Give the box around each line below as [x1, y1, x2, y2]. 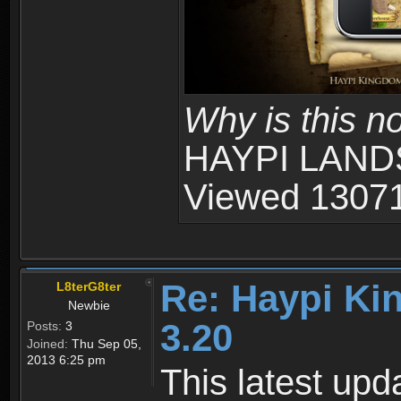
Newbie [68, 298, 110, 313]
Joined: [27, 337, 68, 352]
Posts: [27, 319, 62, 334]
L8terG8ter [55, 279, 121, 294]
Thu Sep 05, [68, 337, 141, 352]
